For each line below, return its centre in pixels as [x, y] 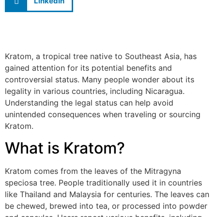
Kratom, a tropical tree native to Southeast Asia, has [101, 56]
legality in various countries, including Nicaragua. [95, 91]
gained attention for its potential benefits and [88, 68]
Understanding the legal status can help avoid [89, 103]
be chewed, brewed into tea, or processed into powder [106, 206]
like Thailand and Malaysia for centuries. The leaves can [107, 194]
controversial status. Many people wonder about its [100, 80]
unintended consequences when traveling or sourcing [103, 115]
